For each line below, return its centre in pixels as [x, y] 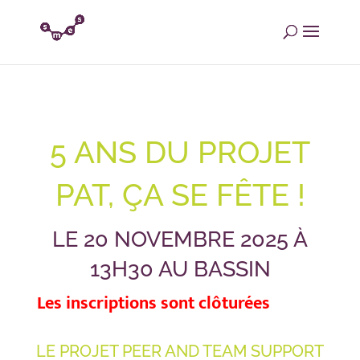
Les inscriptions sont [117, 303]
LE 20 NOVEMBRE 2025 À [180, 239]
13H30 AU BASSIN [180, 269]
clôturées [234, 303]
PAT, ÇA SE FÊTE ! [180, 195]
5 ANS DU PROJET [180, 152]
